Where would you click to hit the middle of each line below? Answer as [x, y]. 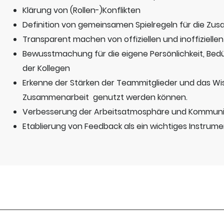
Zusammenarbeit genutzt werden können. [105, 97]
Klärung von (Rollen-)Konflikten [81, 10]
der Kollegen [46, 68]
